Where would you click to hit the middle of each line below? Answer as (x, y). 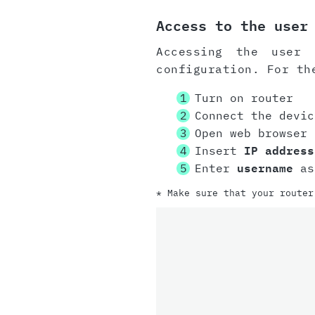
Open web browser (251, 133)
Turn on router (244, 98)
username (265, 168)
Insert (219, 151)
